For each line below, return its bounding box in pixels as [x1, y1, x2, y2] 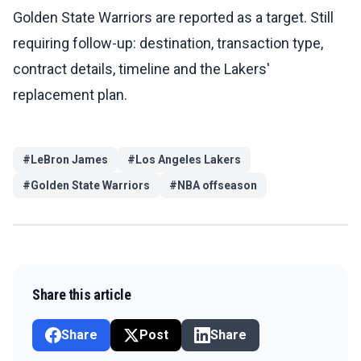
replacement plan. [13, 86, 127, 104]
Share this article [32, 286, 131, 304]
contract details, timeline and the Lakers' [13, 60, 270, 78]
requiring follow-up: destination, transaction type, [13, 35, 323, 52]
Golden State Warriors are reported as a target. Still [13, 9, 334, 27]
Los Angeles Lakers [135, 153, 241, 167]
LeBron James [31, 153, 108, 167]
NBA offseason [177, 179, 257, 193]
